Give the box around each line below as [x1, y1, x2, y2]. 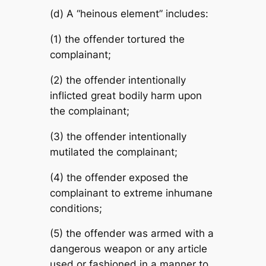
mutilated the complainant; [49, 145, 178, 158]
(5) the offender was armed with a [49, 227, 214, 240]
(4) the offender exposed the [49, 171, 188, 183]
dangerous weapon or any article [49, 243, 207, 255]
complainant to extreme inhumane [49, 186, 213, 199]
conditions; [49, 202, 102, 214]
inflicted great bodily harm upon [49, 89, 202, 102]
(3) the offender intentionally [49, 130, 186, 142]
